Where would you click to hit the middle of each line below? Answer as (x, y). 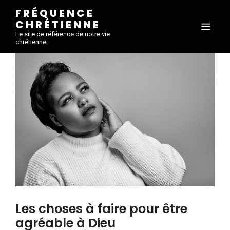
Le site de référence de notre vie (63, 34)
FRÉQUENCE (55, 13)
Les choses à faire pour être (101, 208)
